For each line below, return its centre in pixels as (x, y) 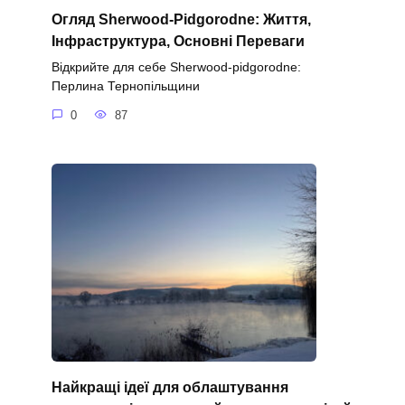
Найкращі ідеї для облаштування (170, 387)
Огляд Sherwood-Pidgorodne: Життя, (181, 19)
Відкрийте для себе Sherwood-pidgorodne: (176, 67)
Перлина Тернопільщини (125, 86)
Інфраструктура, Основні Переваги (178, 41)
